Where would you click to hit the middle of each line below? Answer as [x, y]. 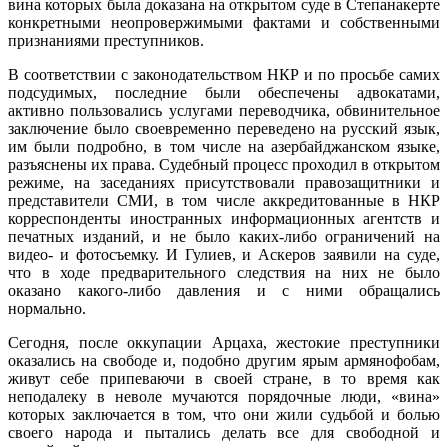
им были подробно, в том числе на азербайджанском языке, [224, 147]
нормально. [47, 309]
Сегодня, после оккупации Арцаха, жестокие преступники [224, 343]
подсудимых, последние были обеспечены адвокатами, [224, 93]
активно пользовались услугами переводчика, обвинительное [224, 111]
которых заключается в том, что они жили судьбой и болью [224, 415]
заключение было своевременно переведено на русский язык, [224, 129]
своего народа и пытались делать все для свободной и [224, 433]
